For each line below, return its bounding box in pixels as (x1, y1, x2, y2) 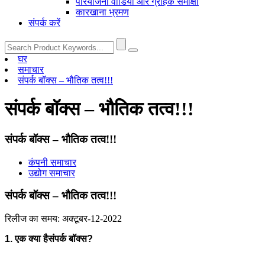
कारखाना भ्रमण (76, 7, 129, 17)
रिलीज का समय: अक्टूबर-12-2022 (5, 214, 122, 224)
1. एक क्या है (5, 234, 48, 244)
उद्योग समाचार (28, 167, 75, 178)
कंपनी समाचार (28, 157, 76, 167)
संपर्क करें (28, 18, 60, 28)
